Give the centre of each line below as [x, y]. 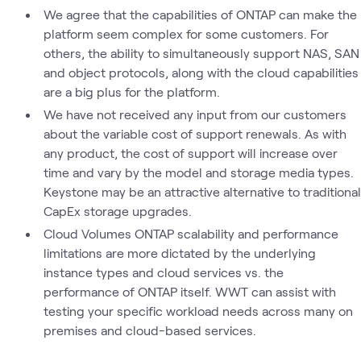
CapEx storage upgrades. [117, 210]
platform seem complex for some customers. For [186, 33]
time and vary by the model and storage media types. [198, 172]
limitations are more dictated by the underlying [179, 252]
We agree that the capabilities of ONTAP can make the [200, 14]
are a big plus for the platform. [131, 91]
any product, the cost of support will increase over [190, 152]
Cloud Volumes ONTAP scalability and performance [191, 233]
